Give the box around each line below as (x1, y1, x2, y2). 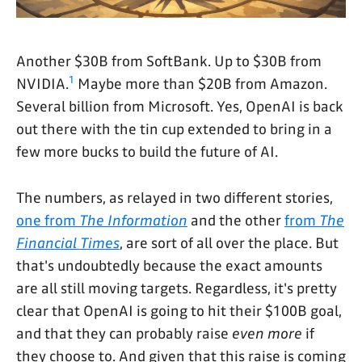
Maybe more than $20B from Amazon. (74, 75, 327, 93)
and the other (187, 211, 284, 229)
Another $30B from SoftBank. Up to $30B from (16, 53, 322, 70)
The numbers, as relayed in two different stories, (16, 188, 333, 207)
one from (16, 211, 79, 229)
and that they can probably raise (16, 324, 232, 343)
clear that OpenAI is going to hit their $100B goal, (16, 301, 342, 320)
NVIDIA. (16, 75, 69, 93)
